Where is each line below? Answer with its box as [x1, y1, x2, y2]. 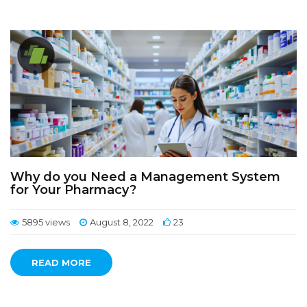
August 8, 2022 [90, 217, 153, 228]
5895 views [22, 217, 70, 228]
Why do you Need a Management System [10, 169, 280, 184]
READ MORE [32, 257, 91, 268]
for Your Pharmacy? [10, 182, 136, 197]
